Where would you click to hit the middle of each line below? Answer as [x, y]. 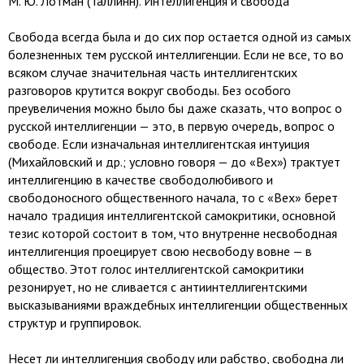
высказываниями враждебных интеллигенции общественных [178, 305]
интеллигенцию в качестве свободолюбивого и [141, 180]
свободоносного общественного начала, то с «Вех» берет [173, 197]
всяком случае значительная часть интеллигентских [153, 72]
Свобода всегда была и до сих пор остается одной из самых [180, 37]
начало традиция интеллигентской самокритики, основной [172, 215]
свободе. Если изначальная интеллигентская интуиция [159, 144]
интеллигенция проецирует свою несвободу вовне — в [160, 251]
